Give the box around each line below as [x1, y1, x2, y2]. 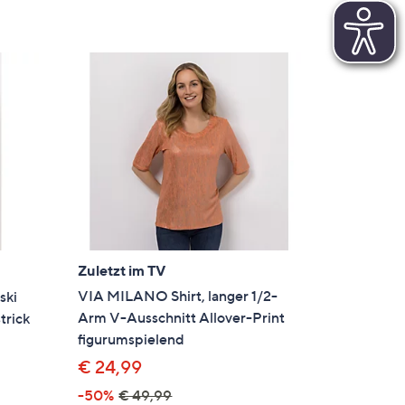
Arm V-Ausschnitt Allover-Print [78, 308, 286, 327]
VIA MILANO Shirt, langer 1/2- [78, 287, 278, 306]
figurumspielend [78, 330, 185, 349]
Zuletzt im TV [78, 261, 167, 280]
